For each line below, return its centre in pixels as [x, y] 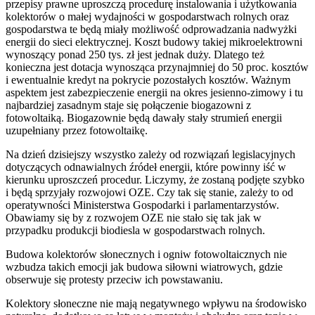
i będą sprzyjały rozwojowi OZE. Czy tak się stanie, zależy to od [149, 193]
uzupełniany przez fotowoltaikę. [77, 131]
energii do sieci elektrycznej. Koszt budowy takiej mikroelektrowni [154, 42]
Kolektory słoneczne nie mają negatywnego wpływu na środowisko [156, 304]
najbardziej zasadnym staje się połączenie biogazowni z [128, 105]
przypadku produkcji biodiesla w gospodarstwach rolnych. [135, 231]
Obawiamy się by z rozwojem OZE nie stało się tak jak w [134, 218]
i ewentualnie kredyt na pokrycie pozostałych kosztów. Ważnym [148, 80]
